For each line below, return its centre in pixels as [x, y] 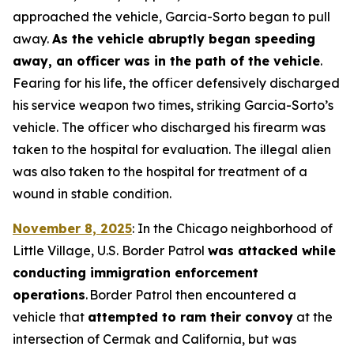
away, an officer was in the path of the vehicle [166, 61]
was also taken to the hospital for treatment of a [160, 171]
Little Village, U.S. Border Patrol [110, 250]
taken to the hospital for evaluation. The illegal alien [172, 149]
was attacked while [272, 250]
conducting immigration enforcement [136, 273]
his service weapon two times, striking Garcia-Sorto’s [173, 105]
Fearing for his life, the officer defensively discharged [176, 83]
